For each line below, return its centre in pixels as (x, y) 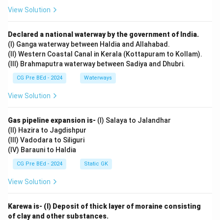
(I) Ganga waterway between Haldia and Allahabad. (89, 44)
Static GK (96, 164)
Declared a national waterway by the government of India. (103, 34)
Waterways (98, 78)
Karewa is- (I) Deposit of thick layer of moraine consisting (104, 206)
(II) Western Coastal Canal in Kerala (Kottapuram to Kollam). (105, 54)
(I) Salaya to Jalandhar (133, 120)
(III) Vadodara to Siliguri (46, 140)
